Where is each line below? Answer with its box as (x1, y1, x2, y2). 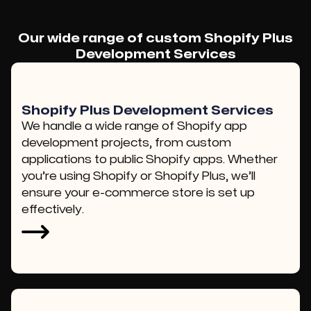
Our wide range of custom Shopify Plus (18, 33, 293, 44)
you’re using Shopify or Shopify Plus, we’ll (22, 171, 255, 182)
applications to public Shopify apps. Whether (22, 154, 278, 165)
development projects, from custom (22, 137, 231, 149)
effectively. (22, 204, 84, 215)
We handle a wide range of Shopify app (22, 121, 247, 132)
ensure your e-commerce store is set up (22, 187, 255, 199)
